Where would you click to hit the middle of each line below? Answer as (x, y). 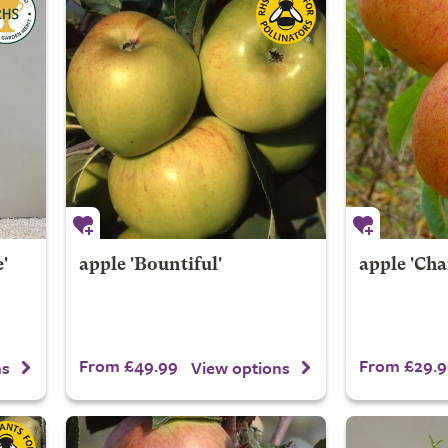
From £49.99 (128, 365)
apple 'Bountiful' (150, 265)
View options (240, 367)
